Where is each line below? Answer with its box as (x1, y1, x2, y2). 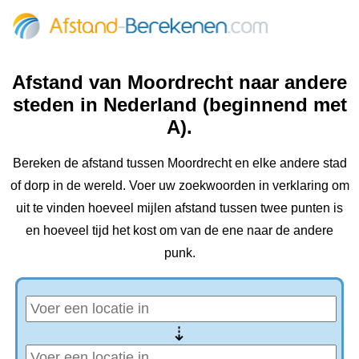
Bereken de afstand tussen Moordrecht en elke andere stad (12, 155, 347, 170)
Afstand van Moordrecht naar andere (12, 71, 347, 94)
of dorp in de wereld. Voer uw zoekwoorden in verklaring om (10, 178, 349, 192)
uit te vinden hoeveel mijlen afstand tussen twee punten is (16, 200, 343, 215)
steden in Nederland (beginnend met (12, 94, 347, 116)
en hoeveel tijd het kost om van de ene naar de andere (26, 223, 333, 237)
